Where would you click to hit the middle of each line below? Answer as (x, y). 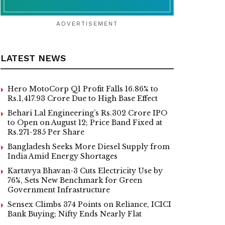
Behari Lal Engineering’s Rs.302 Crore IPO (87, 113)
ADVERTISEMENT (87, 24)
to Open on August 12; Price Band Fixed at (85, 123)
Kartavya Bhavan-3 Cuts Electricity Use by (85, 171)
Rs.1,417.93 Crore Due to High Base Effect (83, 99)
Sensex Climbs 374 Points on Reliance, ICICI (89, 205)
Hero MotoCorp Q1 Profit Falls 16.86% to (83, 89)
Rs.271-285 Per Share (46, 132)
